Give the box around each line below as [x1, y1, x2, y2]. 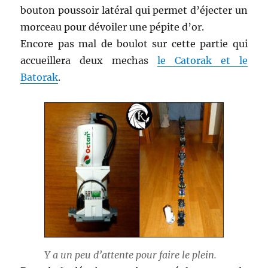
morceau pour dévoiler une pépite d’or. [20, 21, 205, 33]
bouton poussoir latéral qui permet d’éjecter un [20, 4, 248, 17]
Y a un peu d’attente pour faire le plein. [44, 248, 217, 261]
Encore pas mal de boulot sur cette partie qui [20, 38, 248, 50]
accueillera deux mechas [20, 54, 157, 67]
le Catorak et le [157, 54, 248, 67]
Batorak [20, 71, 59, 84]
